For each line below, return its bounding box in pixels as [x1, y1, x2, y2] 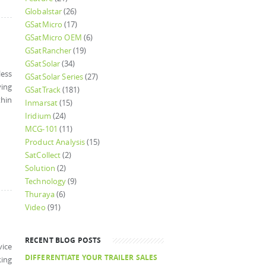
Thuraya [25, 189, 55, 199]
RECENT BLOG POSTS [25, 235, 102, 245]
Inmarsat [25, 98, 58, 108]
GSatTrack [25, 85, 61, 95]
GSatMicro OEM [25, 33, 82, 43]
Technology [25, 176, 66, 186]
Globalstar [25, 7, 62, 17]
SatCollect [25, 150, 61, 160]
